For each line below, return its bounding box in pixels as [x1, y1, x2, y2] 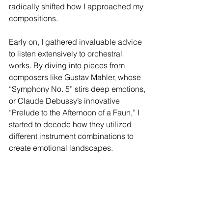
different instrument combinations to [9, 131, 136, 141]
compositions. [9, 13, 60, 23]
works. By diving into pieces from [9, 60, 127, 70]
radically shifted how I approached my [9, 1, 145, 11]
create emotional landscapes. [9, 143, 113, 153]
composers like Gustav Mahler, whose [9, 72, 143, 82]
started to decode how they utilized [9, 119, 134, 129]
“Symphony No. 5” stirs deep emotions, [9, 84, 147, 94]
